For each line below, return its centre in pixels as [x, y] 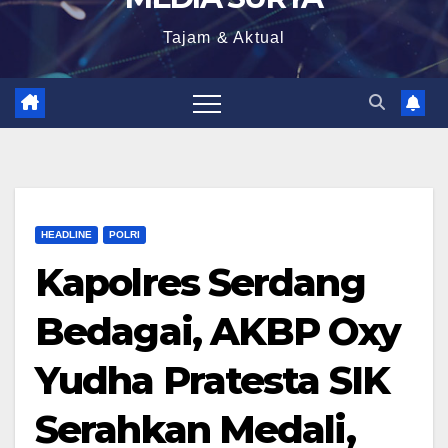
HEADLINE [66, 234]
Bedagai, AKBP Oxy [217, 331]
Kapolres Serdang [200, 282]
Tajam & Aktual [224, 37]
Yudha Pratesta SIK [212, 380]
